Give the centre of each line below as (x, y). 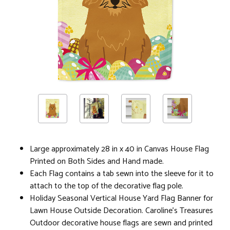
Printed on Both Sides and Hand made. (97, 161)
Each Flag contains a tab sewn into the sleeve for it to (122, 174)
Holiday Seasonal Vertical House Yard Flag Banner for (121, 198)
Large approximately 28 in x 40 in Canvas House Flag (119, 149)
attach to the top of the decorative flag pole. (107, 186)
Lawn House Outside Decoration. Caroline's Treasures (121, 210)
